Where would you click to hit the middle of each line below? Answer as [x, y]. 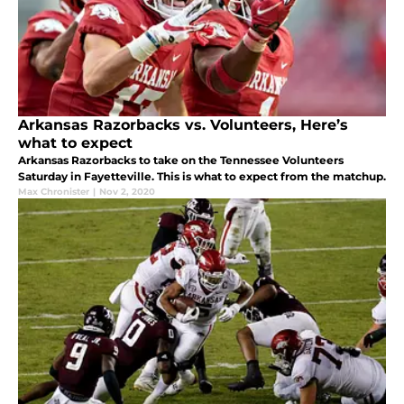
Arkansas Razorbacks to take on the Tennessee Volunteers [181, 160]
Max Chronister [54, 191]
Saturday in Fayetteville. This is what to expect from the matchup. [202, 176]
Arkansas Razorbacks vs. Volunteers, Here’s [183, 124]
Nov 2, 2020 [127, 191]
